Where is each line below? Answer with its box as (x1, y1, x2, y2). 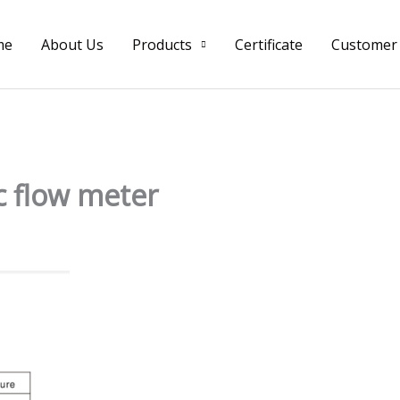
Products (132, 34, 192, 54)
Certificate (235, 34, 303, 54)
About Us (41, 34, 104, 54)
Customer (331, 34, 397, 54)
